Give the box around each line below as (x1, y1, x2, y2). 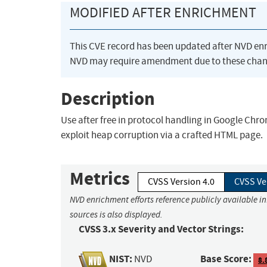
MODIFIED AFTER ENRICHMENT (70, 4, 256, 22)
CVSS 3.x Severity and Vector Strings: (79, 222, 244, 237)
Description (61, 86, 155, 111)
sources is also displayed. (70, 209, 163, 221)
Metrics (70, 166, 130, 191)
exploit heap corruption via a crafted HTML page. (61, 129, 263, 142)
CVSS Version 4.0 (148, 176, 215, 188)
